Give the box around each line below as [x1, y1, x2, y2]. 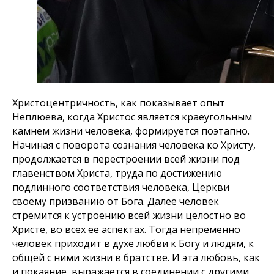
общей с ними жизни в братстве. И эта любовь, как [12, 251, 260, 264]
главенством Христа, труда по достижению [12, 166, 222, 180]
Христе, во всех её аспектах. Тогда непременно [12, 223, 240, 236]
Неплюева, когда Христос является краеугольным [12, 110, 252, 124]
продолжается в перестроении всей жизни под [12, 152, 240, 166]
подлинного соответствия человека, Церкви [12, 180, 229, 194]
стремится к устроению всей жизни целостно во [12, 209, 246, 222]
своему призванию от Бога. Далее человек [12, 194, 219, 208]
